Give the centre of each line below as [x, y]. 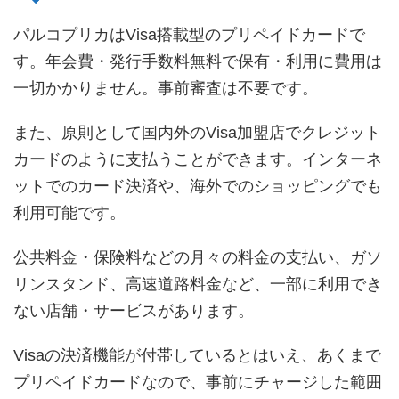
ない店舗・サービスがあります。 [134, 310]
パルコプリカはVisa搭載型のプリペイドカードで [189, 34]
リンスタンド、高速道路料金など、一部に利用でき [198, 284]
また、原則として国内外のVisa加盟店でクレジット [197, 132]
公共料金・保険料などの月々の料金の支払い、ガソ [198, 257]
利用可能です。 [69, 212]
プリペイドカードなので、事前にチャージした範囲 [198, 382]
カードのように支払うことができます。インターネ [198, 159]
